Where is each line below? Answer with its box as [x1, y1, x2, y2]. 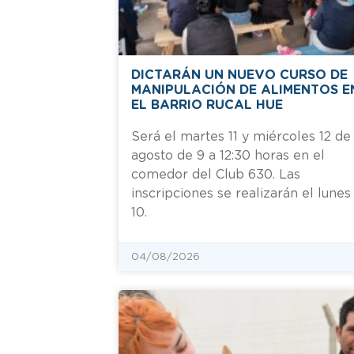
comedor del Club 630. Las [131, 168, 300, 181]
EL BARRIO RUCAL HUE [131, 98, 283, 111]
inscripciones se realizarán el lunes [131, 186, 351, 200]
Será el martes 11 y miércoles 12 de [131, 130, 351, 143]
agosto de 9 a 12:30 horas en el [131, 149, 325, 162]
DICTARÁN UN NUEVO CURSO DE [131, 68, 348, 81]
